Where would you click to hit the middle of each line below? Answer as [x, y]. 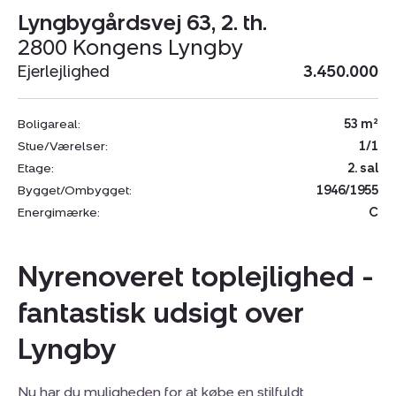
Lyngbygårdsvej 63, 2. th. [142, 22]
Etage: [36, 168]
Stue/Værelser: [63, 146]
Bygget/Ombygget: [75, 190]
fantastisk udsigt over [161, 312]
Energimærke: [59, 212]
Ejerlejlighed [64, 71]
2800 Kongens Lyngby [130, 47]
